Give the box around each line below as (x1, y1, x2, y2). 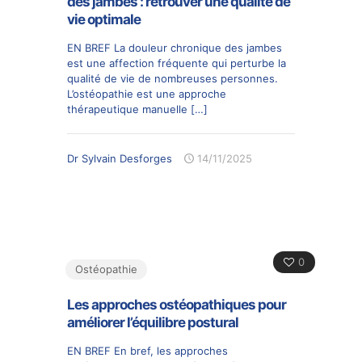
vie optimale (67, 11, 141, 27)
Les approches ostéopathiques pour (67, 296, 286, 313)
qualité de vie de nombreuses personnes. (67, 71, 278, 85)
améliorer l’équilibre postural (67, 314, 238, 330)
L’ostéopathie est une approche (67, 86, 226, 100)
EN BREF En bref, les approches (67, 343, 228, 357)
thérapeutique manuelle (67, 102, 187, 116)
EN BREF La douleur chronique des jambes (67, 40, 282, 54)
